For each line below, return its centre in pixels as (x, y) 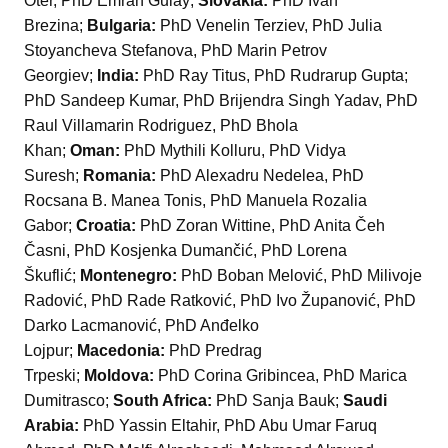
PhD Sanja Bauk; (279, 401)
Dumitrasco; (68, 401)
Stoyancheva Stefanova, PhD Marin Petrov (175, 51)
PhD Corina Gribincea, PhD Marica (282, 376)
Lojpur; (50, 351)
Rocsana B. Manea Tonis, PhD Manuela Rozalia (195, 201)
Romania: (121, 176)
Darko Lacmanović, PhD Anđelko (141, 326)
